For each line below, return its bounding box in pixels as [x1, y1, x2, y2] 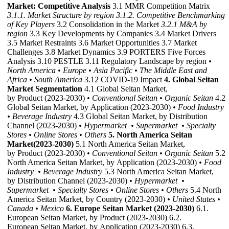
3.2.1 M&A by [161, 20, 207, 29]
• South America [29, 75, 82, 84]
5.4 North [188, 186, 221, 195]
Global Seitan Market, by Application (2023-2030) [7, 103, 173, 112]
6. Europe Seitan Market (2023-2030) [66, 204, 194, 213]
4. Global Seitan [164, 75, 219, 84]
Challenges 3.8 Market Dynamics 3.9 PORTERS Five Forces [7, 48, 205, 57]
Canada [7, 204, 33, 213]
